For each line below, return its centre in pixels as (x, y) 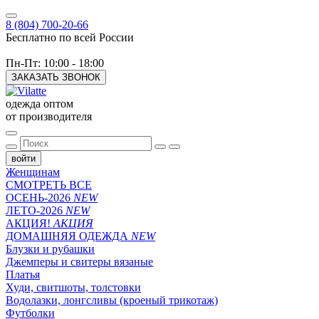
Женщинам (33, 172)
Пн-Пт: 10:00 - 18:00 (55, 63)
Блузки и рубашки (50, 249)
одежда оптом (40, 104)
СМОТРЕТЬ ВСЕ (49, 185)
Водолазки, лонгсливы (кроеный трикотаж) (112, 300)
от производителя (49, 116)
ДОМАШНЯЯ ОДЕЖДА (68, 236)
